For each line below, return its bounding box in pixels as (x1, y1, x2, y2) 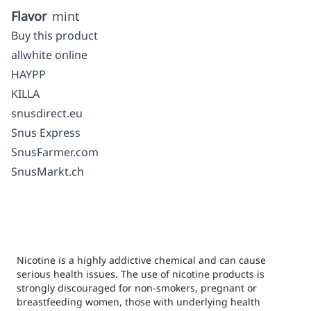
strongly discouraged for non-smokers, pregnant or (17, 281, 257, 294)
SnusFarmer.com (11, 144, 99, 160)
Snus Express (11, 125, 81, 140)
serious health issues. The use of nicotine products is (17, 267, 264, 280)
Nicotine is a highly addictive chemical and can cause (17, 253, 266, 267)
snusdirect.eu (11, 106, 83, 121)
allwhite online (11, 47, 87, 62)
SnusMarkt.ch (11, 164, 84, 179)
